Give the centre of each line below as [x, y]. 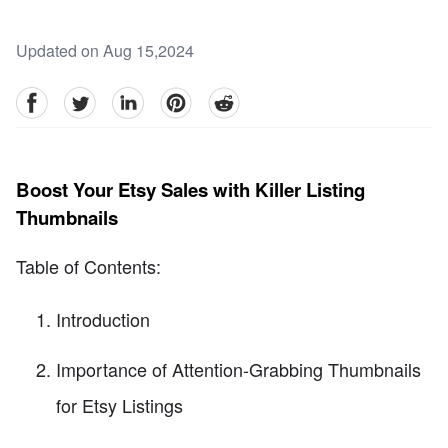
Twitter [86, 98]
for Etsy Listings [119, 405]
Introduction [103, 319]
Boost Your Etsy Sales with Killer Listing [190, 190]
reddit [227, 98]
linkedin [139, 98]
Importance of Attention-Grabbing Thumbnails [238, 369]
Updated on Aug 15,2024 [105, 51]
